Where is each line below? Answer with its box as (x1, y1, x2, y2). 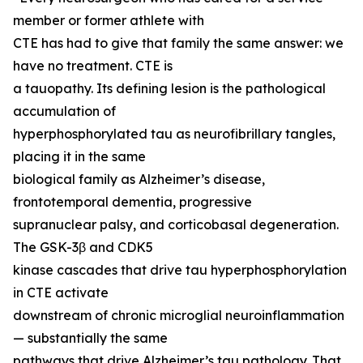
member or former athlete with (13, 12, 204, 29)
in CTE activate (13, 284, 109, 301)
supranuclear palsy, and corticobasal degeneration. (13, 216, 339, 233)
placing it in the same (13, 148, 146, 165)
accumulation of (13, 103, 116, 120)
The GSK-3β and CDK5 (13, 239, 153, 256)
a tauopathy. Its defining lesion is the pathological (13, 80, 326, 97)
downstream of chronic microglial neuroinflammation (13, 307, 344, 324)
